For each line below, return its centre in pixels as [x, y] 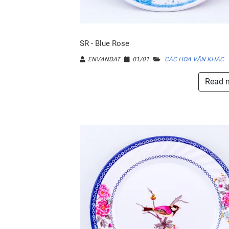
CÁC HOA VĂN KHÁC [194, 59]
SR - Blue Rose [105, 43]
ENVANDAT [105, 59]
